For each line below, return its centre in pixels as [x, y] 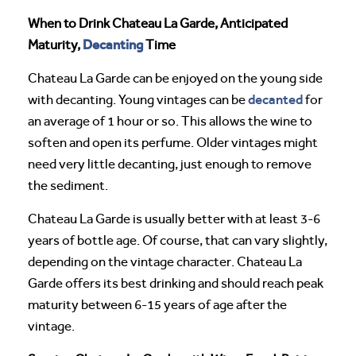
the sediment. [68, 185]
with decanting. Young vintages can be [138, 99]
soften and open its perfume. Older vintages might [173, 142]
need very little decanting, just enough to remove [170, 164]
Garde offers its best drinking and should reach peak [176, 283]
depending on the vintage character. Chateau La [165, 261]
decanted [275, 99]
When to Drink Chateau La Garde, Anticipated [158, 23]
